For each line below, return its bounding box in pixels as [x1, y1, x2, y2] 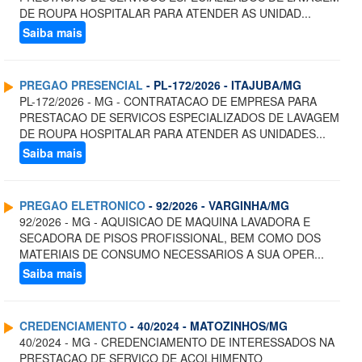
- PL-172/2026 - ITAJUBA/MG [143, 77, 301, 94]
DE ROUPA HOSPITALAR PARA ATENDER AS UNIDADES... [19, 125, 326, 142]
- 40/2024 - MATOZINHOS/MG [127, 318, 288, 335]
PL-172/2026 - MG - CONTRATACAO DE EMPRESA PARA [19, 93, 317, 110]
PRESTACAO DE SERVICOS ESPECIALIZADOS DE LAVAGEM [19, 109, 339, 126]
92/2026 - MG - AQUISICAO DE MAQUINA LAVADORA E [19, 213, 310, 230]
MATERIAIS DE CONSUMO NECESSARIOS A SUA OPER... [19, 246, 324, 263]
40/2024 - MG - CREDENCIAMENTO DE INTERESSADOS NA [19, 334, 335, 351]
